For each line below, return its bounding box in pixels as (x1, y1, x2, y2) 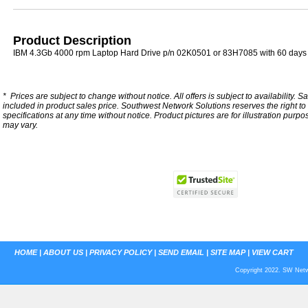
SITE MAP (210, 248, 245, 256)
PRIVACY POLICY (89, 248, 152, 256)
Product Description (13, 34, 131, 47)
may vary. (3, 120, 38, 130)
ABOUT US (43, 248, 83, 256)
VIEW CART (252, 248, 294, 256)
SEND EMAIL (158, 248, 204, 256)
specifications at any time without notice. (3, 111, 154, 120)
